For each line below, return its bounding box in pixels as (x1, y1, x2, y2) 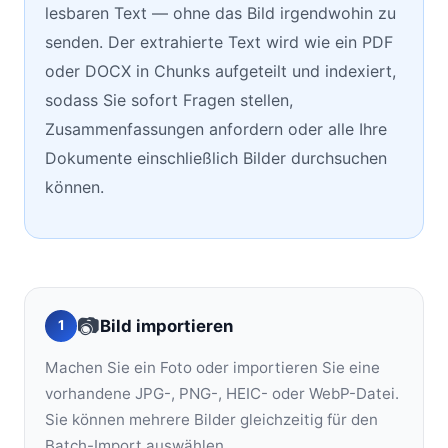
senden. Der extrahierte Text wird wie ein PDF (45, 32, 393, 52)
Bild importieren (100, 315, 233, 336)
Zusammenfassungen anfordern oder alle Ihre (45, 119, 387, 139)
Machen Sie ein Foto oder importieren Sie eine (45, 358, 380, 377)
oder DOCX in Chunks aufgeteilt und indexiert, (45, 61, 396, 81)
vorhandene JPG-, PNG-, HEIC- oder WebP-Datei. (45, 384, 399, 403)
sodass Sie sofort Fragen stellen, (45, 90, 293, 110)
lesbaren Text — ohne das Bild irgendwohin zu (45, 3, 396, 23)
